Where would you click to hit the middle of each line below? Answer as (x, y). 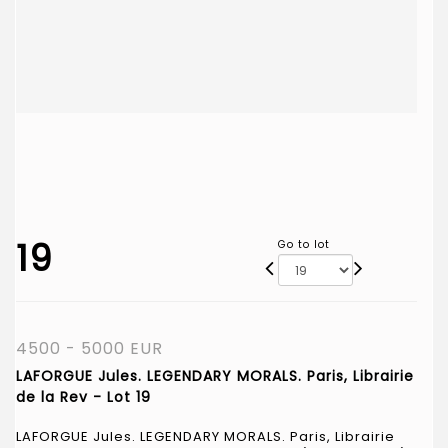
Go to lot (303, 244)
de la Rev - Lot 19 (83, 396)
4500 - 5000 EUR (89, 348)
